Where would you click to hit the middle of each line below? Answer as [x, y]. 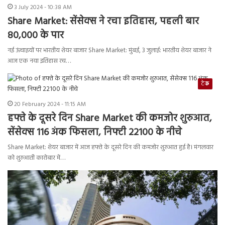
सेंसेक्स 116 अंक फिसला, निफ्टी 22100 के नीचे [95, 132]
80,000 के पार [36, 35]
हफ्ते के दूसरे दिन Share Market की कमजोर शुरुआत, [110, 118]
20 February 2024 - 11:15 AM [50, 104]
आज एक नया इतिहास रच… [39, 61]
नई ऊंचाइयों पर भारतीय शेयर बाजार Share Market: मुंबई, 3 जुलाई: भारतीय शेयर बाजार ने [109, 50]
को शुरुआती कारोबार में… [36, 158]
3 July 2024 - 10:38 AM [43, 7]
